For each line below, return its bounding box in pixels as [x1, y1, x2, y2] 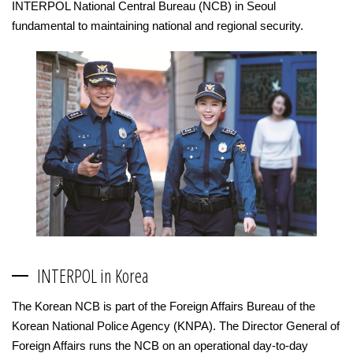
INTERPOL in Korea [37, 262, 149, 288]
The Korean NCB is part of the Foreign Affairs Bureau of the [12, 299, 315, 313]
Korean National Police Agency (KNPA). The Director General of [12, 318, 340, 333]
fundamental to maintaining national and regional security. [12, 19, 303, 32]
